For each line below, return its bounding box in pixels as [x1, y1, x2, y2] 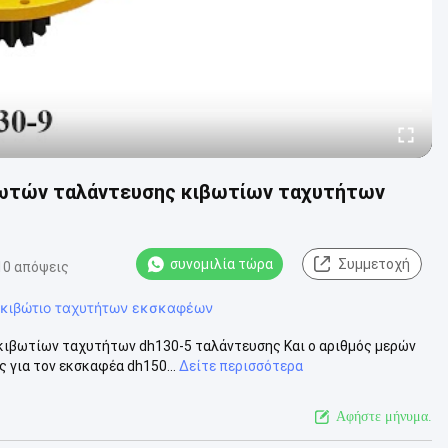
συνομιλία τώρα [170, 256, 273, 272]
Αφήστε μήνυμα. [336, 408, 432, 424]
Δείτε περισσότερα [179, 357, 303, 374]
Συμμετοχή [338, 256, 410, 272]
